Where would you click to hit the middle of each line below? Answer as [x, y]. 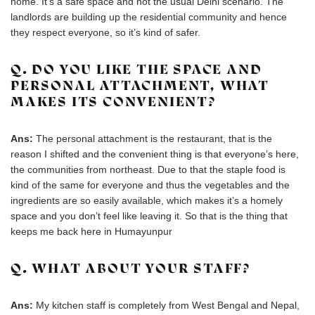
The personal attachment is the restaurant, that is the [154, 139]
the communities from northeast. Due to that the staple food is [148, 169]
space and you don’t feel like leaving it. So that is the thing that [149, 216]
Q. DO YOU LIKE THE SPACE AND [136, 69]
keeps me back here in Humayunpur [91, 231]
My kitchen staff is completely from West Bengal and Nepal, [168, 305]
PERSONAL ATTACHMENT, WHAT [140, 85]
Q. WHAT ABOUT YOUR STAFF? [131, 268]
